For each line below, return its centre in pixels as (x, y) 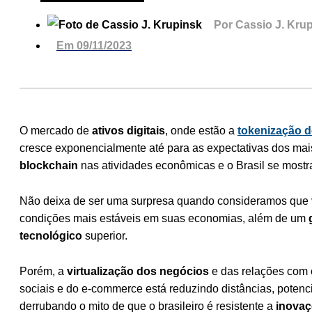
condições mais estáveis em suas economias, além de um (164, 218)
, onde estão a (201, 130)
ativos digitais (128, 130)
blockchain (49, 165)
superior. (105, 235)
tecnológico (51, 235)
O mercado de (56, 130)
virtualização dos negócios (138, 271)
